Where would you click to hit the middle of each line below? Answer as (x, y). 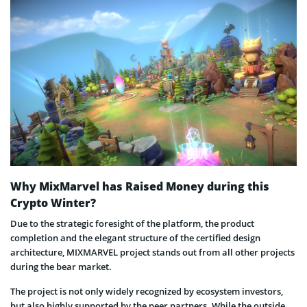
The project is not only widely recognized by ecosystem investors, (147, 292)
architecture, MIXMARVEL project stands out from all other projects (152, 253)
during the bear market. (61, 267)
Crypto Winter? (53, 203)
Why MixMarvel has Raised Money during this (140, 187)
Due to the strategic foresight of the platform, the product (132, 224)
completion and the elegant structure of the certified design (135, 238)
